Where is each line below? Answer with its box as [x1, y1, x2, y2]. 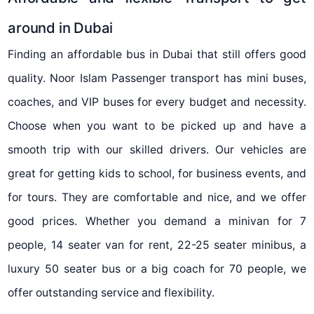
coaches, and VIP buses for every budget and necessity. [8, 95, 306, 109]
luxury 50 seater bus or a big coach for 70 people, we [8, 261, 306, 275]
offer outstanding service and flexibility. [8, 285, 215, 299]
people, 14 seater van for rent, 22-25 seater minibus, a [8, 238, 306, 252]
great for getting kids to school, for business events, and [8, 166, 306, 180]
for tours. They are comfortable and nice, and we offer [8, 190, 306, 204]
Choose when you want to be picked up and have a [8, 118, 306, 132]
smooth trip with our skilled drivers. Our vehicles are [8, 142, 306, 156]
